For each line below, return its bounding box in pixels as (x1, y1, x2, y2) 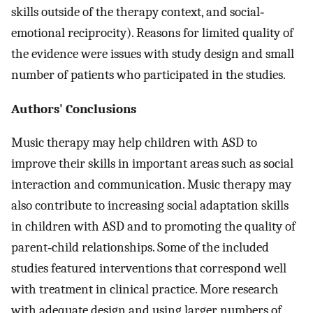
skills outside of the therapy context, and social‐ (11, 3, 264, 20)
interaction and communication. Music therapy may (11, 177, 291, 193)
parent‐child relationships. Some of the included (11, 240, 269, 256)
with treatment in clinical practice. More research (11, 282, 279, 298)
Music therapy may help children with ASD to (11, 135, 257, 151)
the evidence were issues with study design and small (11, 45, 294, 61)
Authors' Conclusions (11, 101, 136, 117)
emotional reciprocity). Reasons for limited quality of (11, 24, 293, 41)
